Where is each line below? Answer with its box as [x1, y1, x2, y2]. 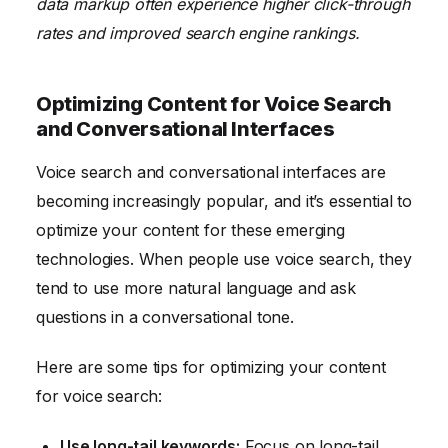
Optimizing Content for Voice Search [36, 92, 393, 117]
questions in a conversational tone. [36, 307, 294, 328]
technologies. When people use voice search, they [36, 249, 412, 270]
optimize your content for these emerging [36, 220, 345, 241]
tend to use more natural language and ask [36, 278, 356, 299]
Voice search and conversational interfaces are [36, 162, 386, 183]
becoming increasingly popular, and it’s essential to [36, 191, 412, 212]
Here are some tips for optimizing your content [36, 356, 386, 377]
